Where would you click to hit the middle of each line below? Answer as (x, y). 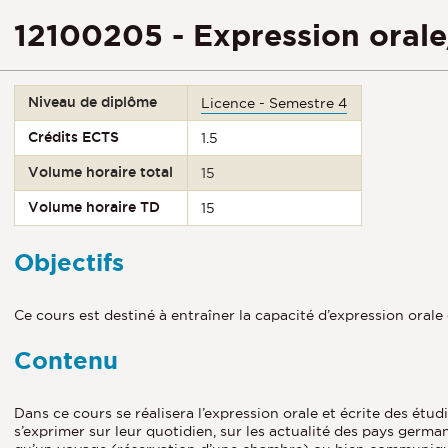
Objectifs (69, 262)
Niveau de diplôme (93, 102)
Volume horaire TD (94, 207)
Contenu (66, 360)
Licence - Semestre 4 (274, 103)
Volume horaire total (101, 172)
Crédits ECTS (74, 137)
